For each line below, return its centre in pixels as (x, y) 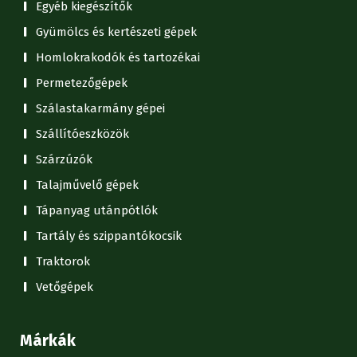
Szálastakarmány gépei (100, 108)
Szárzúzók (64, 159)
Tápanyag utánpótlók (97, 210)
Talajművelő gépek (87, 184)
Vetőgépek (65, 286)
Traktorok (63, 261)
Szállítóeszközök (82, 133)
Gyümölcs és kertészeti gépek (116, 31)
